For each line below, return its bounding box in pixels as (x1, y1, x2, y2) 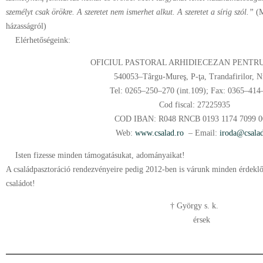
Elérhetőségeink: (6, 36, 70, 45)
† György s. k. (170, 201, 219, 210)
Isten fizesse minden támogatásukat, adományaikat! (6, 151, 185, 160)
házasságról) (6, 22, 46, 31)
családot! (6, 179, 35, 188)
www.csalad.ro (134, 129, 186, 137)
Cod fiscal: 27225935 (159, 100, 230, 109)
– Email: (186, 129, 220, 137)
